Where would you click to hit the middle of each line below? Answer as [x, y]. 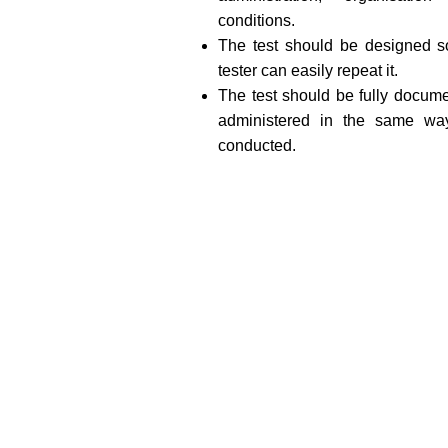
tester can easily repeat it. [308, 70]
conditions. [256, 20]
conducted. [257, 145]
